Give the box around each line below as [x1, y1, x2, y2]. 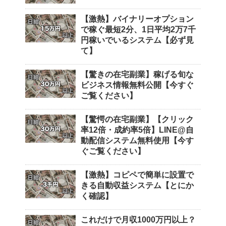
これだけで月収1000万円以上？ [81, 215, 196, 224]
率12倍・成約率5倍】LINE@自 [81, 125, 194, 134]
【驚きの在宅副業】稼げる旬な [81, 70, 194, 79]
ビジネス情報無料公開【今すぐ [81, 80, 194, 89]
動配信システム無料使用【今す [81, 136, 194, 145]
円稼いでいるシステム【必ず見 [81, 35, 194, 44]
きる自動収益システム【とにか [81, 181, 194, 190]
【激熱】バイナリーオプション [81, 14, 194, 23]
